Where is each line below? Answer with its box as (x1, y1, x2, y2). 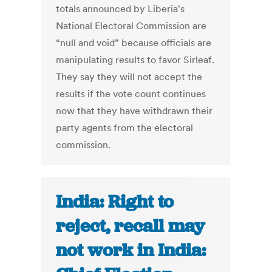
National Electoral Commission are (56, 19, 207, 32)
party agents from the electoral (56, 121, 194, 134)
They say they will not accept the (56, 70, 203, 83)
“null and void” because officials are (56, 36, 212, 49)
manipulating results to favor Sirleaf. (56, 53, 215, 66)
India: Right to (56, 190, 174, 214)
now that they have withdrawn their (56, 104, 213, 117)
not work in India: (56, 239, 206, 262)
